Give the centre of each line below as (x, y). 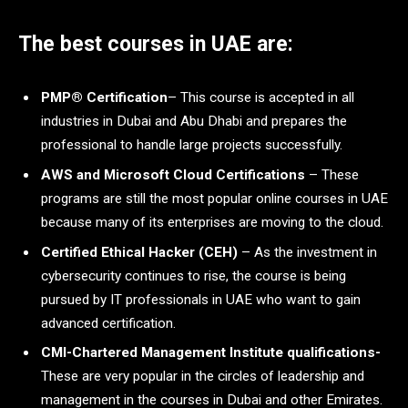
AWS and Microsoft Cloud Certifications (173, 174)
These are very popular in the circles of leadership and (203, 377)
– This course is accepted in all (261, 97)
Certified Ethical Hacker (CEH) (139, 252)
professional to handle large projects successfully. (192, 145)
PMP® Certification (104, 97)
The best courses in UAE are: (156, 45)
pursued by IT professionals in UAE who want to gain (201, 299)
